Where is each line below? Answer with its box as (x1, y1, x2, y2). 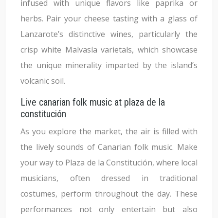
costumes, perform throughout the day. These (20, 188, 198, 199)
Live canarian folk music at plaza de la (20, 96, 165, 108)
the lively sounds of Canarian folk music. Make (20, 142, 198, 152)
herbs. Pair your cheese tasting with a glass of (20, 13, 198, 24)
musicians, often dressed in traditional (20, 173, 198, 183)
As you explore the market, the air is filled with (20, 126, 198, 137)
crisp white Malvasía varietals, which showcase (20, 44, 198, 55)
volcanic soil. (20, 75, 65, 86)
